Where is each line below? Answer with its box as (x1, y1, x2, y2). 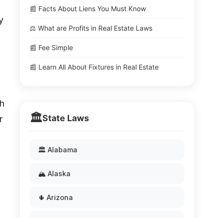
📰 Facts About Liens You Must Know (30, 4, 146, 13)
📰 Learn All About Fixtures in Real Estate (30, 63, 159, 71)
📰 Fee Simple (30, 43, 73, 52)
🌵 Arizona (38, 193, 73, 201)
